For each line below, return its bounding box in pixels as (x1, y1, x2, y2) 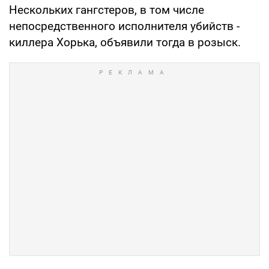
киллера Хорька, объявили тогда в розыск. (9, 35, 241, 49)
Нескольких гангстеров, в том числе (9, 2, 204, 17)
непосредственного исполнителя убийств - (9, 19, 240, 33)
